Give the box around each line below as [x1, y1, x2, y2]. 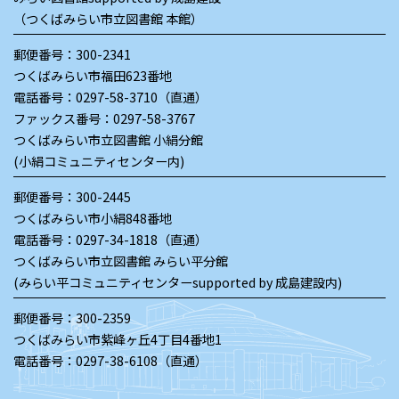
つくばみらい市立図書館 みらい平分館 [13, 251, 228, 271]
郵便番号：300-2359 [13, 308, 131, 328]
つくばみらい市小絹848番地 [13, 208, 172, 228]
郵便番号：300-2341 [13, 45, 131, 64]
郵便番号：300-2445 [13, 187, 131, 207]
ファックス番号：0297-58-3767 [13, 109, 195, 128]
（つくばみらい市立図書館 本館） [13, 9, 203, 28]
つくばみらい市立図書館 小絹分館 [13, 130, 203, 150]
